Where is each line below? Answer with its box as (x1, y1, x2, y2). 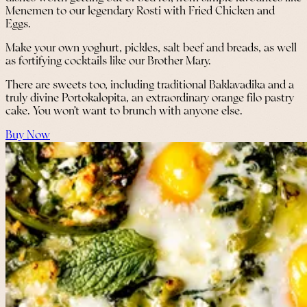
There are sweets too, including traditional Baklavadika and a (5, 79, 294, 92)
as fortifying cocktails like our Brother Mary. (5, 56, 211, 68)
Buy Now (5, 130, 50, 142)
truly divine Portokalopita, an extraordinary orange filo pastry (5, 93, 294, 105)
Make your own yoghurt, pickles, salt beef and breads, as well (5, 42, 297, 55)
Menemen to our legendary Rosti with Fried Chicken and (5, 5, 275, 18)
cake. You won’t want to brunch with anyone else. (5, 106, 243, 118)
